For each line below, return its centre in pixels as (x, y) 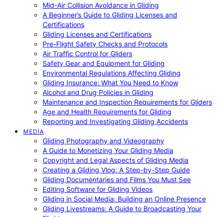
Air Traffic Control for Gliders (87, 54)
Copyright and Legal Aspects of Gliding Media (116, 160)
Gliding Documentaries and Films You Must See (117, 179)
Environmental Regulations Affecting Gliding (112, 73)
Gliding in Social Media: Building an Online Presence (124, 199)
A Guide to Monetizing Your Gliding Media (108, 150)
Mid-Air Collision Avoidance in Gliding (101, 5)
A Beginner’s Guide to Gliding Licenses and (110, 15)
